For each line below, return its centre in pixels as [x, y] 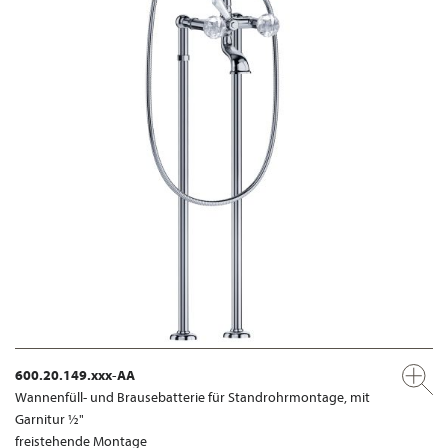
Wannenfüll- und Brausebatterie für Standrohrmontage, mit [192, 397]
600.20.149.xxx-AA [75, 375]
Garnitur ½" [49, 419]
